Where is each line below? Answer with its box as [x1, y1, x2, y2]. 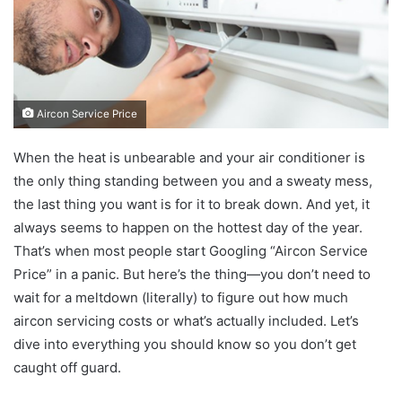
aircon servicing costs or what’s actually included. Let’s [13, 311, 359, 329]
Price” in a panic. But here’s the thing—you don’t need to [13, 265, 371, 283]
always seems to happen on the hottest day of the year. [13, 218, 363, 236]
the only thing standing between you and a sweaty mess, [13, 171, 372, 189]
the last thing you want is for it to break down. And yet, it [13, 195, 370, 213]
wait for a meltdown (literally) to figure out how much [13, 288, 348, 306]
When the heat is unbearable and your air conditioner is [13, 148, 365, 166]
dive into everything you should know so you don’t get [13, 335, 356, 353]
